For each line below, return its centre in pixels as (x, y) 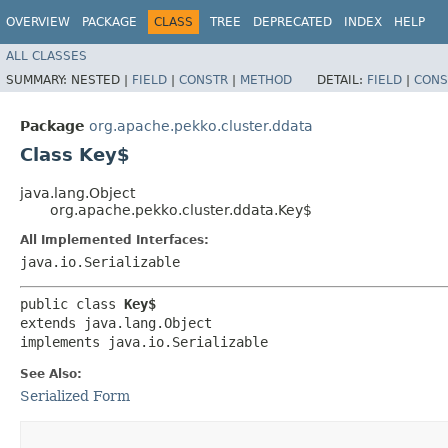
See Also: (51, 373)
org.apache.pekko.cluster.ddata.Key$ (181, 209)
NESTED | (101, 79)
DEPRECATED (292, 22)
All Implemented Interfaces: (114, 239)
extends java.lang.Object (116, 322)
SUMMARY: (38, 79)
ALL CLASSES (46, 55)
